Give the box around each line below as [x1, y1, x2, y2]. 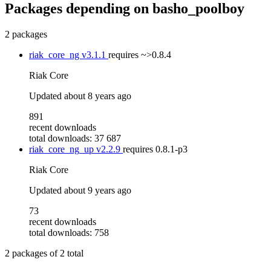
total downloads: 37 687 [29, 132, 121, 143]
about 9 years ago [64, 184, 131, 195]
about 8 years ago [64, 90, 131, 101]
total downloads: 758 [29, 227, 109, 238]
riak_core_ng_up [29, 143, 96, 154]
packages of [10, 247, 60, 258]
